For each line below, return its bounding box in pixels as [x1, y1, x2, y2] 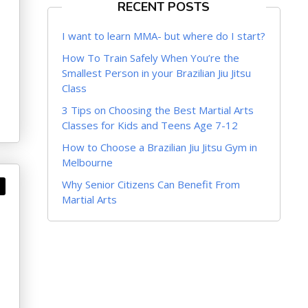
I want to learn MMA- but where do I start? [61, 29, 265, 43]
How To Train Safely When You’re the [61, 51, 239, 65]
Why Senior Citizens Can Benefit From [61, 177, 240, 191]
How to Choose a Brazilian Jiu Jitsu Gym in [61, 140, 257, 154]
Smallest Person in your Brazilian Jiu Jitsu [61, 66, 251, 80]
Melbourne [61, 155, 113, 169]
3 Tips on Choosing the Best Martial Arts [61, 103, 254, 117]
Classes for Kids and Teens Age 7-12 [61, 118, 238, 132]
